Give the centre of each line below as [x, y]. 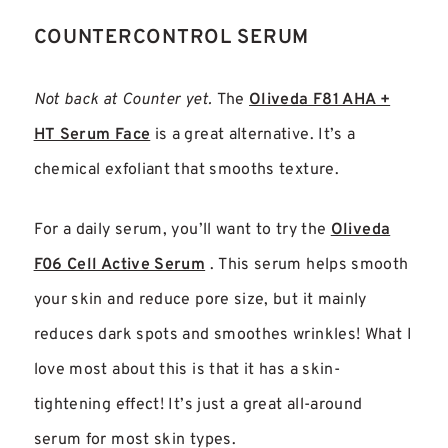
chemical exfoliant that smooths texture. [186, 169]
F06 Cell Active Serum [119, 264]
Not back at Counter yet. [123, 99]
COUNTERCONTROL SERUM [171, 37]
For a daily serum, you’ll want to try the [182, 229]
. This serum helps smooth [307, 264]
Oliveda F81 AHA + [320, 99]
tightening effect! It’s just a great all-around [198, 404]
